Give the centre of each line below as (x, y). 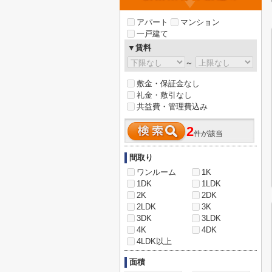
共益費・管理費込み (172, 107)
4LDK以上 (154, 241)
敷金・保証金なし (168, 83)
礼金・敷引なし (164, 95)
